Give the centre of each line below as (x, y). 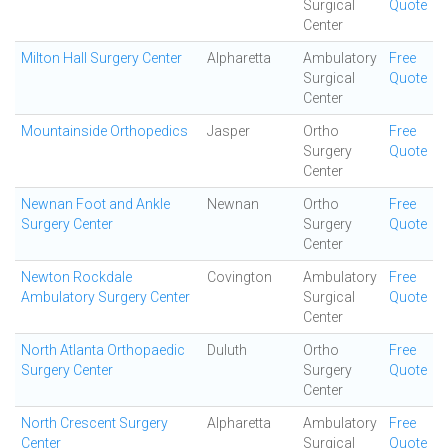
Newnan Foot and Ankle (95, 204)
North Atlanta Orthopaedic (103, 350)
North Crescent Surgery (94, 423)
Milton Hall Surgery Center (101, 58)
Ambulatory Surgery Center (105, 297)
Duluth (227, 350)
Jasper (228, 131)
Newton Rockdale (76, 277)
